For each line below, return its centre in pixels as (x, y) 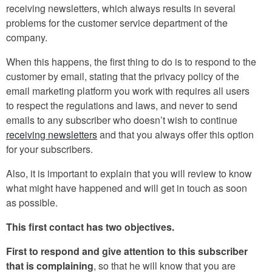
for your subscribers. (49, 149)
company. (27, 37)
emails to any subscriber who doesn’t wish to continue (122, 120)
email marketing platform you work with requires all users (128, 90)
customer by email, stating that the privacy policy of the (123, 76)
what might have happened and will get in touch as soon (127, 188)
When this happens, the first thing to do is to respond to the (131, 61)
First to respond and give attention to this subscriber (127, 251)
